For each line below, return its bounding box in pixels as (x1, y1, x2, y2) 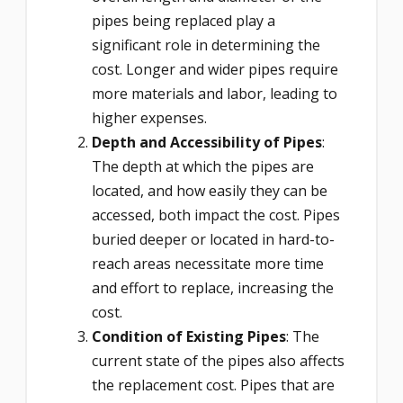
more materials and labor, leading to (92, 84, 337, 104)
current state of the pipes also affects (92, 351, 345, 372)
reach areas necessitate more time (92, 254, 324, 274)
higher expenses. (92, 108, 207, 129)
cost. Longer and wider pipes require (92, 59, 338, 80)
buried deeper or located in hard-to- (92, 229, 335, 250)
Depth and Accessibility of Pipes (92, 132, 322, 153)
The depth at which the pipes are (92, 157, 314, 177)
